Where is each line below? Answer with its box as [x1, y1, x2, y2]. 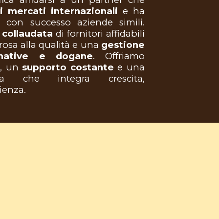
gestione [101, 39, 145, 50]
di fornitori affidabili [52, 27, 145, 39]
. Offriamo [92, 50, 145, 62]
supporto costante [22, 61, 114, 73]
